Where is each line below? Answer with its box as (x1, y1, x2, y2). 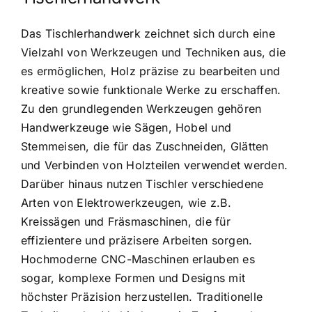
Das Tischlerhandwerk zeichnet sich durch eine (21, 26, 275, 41)
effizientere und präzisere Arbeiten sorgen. (21, 233, 253, 248)
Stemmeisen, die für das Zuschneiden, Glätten (21, 139, 269, 154)
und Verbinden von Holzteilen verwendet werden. (21, 158, 288, 173)
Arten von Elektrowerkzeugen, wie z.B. (21, 196, 231, 210)
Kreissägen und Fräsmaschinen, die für (21, 214, 231, 229)
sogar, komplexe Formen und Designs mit (21, 271, 246, 286)
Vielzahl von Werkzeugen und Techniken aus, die (21, 45, 286, 60)
